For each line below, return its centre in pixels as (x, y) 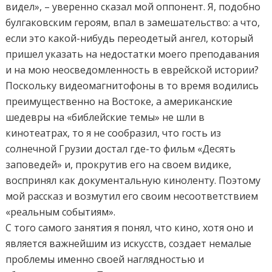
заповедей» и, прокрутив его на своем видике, (119, 164)
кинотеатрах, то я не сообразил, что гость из (114, 133)
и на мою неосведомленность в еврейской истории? (132, 70)
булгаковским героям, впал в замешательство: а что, (133, 22)
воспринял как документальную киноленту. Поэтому (133, 180)
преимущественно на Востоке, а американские (119, 101)
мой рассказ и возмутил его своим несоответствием (132, 196)
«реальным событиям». (61, 212)
